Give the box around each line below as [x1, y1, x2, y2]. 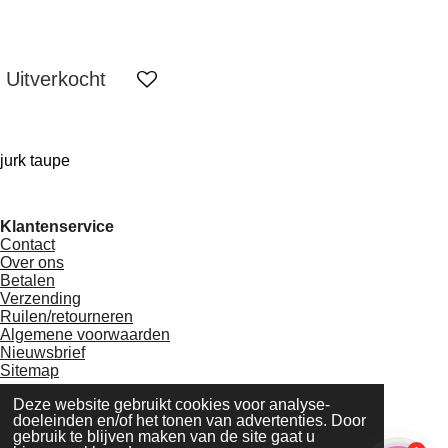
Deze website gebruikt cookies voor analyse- [12, 396, 330, 414]
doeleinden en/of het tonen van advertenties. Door [12, 412, 366, 430]
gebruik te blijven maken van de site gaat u [12, 428, 315, 446]
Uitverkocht [6, 68, 106, 91]
